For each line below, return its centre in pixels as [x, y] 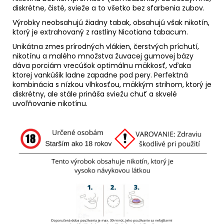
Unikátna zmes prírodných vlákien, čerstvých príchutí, [106, 46]
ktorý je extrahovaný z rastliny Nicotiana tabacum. [100, 32]
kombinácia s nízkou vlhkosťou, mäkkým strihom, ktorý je [112, 84]
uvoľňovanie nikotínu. [50, 103]
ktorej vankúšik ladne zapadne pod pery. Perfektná [100, 75]
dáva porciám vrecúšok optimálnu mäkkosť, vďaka [102, 65]
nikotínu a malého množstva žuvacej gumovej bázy [103, 56]
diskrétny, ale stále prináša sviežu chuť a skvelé [95, 94]
